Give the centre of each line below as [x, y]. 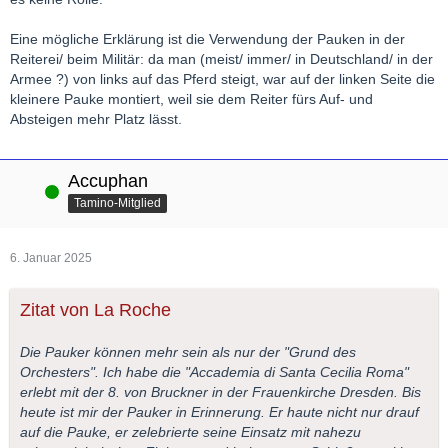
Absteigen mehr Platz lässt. [96, 118]
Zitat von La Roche [95, 309]
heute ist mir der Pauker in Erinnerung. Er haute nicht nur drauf [219, 411]
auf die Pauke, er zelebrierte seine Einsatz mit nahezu [190, 431]
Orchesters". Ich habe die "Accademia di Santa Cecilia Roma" [214, 371]
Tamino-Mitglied [117, 203]
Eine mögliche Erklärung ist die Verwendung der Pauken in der [207, 38]
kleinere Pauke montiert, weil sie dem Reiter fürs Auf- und [191, 98]
